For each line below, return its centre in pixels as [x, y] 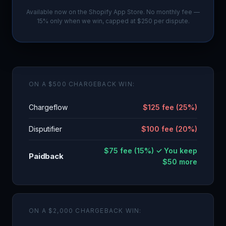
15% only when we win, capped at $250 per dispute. [113, 21]
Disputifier [45, 129]
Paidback [46, 156]
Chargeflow [48, 107]
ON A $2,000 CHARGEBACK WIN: [85, 211]
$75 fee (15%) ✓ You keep [151, 151]
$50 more [180, 162]
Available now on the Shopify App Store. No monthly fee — [113, 12]
